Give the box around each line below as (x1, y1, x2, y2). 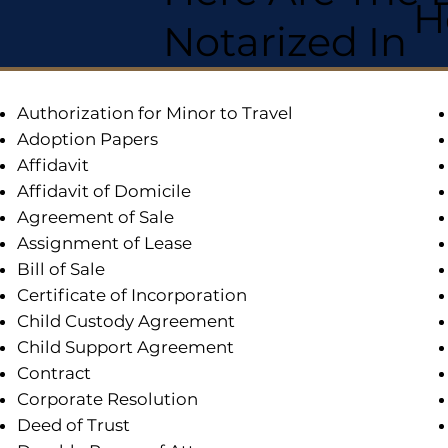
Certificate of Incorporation (16, 285, 247, 306)
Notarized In (162, 17, 407, 67)
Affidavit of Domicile (16, 181, 191, 202)
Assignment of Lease (16, 233, 192, 254)
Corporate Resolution (16, 389, 198, 410)
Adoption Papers (16, 129, 158, 150)
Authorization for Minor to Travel (16, 103, 293, 124)
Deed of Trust (16, 415, 130, 436)
